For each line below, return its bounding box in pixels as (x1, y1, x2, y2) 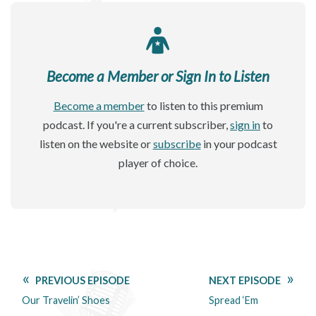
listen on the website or (39, 137, 153, 151)
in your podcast (200, 137, 277, 151)
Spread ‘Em (209, 294, 258, 307)
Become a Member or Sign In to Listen (47, 66, 269, 85)
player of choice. (119, 156, 197, 170)
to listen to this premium (144, 99, 263, 113)
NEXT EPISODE (209, 274, 281, 287)
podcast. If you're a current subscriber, (43, 118, 230, 132)
